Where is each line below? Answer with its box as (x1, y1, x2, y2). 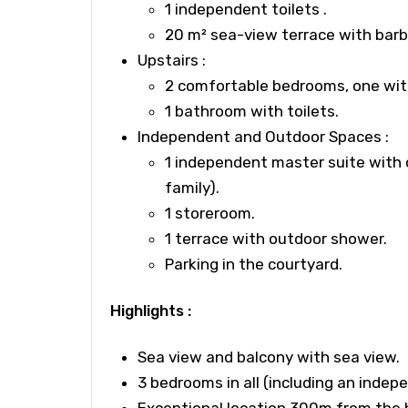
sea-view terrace (207, 25, 339, 44)
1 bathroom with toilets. (165, 102, 339, 120)
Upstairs (138, 51, 202, 69)
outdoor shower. (269, 229, 387, 248)
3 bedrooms (138, 373, 227, 392)
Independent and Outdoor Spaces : (138, 127, 389, 146)
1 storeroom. (165, 204, 255, 222)
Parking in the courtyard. (165, 255, 342, 273)
